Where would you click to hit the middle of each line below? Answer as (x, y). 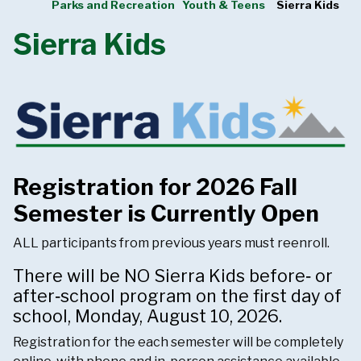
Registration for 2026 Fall (155, 187)
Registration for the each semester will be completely (178, 342)
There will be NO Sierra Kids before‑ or (173, 276)
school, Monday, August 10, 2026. (147, 316)
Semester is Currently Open (166, 214)
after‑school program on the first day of (177, 296)
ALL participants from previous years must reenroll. (171, 243)
